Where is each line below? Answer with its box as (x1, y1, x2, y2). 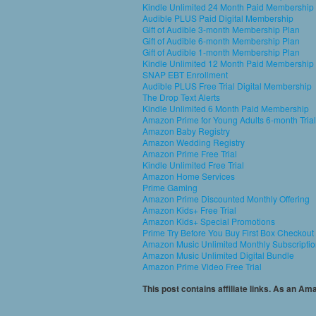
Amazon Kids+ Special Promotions (142, 215, 275, 227)
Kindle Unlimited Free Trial (142, 159, 244, 171)
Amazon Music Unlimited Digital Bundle (142, 249, 294, 261)
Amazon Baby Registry (142, 125, 230, 137)
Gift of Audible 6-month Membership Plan (142, 35, 300, 47)
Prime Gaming (142, 181, 197, 193)
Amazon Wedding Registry (142, 136, 245, 148)
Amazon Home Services (142, 170, 235, 182)
